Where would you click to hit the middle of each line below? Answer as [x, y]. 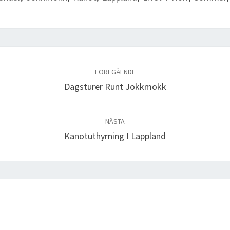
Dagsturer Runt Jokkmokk [115, 86]
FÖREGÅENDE [115, 72]
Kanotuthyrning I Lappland [115, 136]
